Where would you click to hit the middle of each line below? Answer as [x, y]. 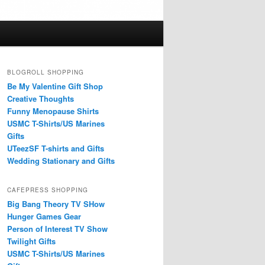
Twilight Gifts [31, 241]
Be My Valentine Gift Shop [55, 86]
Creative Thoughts [41, 98]
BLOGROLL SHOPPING [46, 72]
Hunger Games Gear [44, 216]
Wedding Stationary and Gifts [61, 160]
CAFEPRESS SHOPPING [48, 190]
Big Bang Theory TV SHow [56, 204]
